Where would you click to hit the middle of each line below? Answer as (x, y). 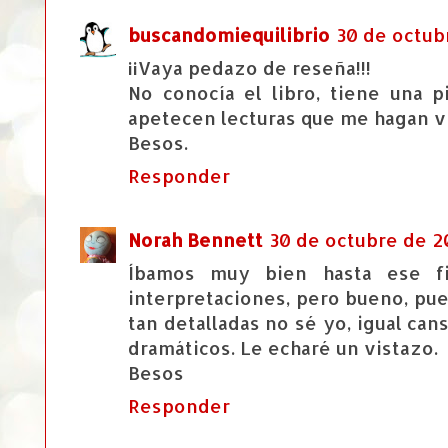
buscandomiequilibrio (229, 35)
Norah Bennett (195, 240)
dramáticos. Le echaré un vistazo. (283, 348)
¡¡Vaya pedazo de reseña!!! (249, 68)
